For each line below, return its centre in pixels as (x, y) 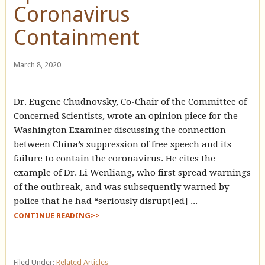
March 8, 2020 (37, 64)
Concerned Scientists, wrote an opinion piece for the (125, 116)
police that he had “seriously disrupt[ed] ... (105, 201)
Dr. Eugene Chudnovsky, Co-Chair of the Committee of (130, 101)
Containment (76, 37)
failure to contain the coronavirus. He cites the (114, 158)
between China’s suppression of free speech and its (122, 144)
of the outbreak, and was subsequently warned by (121, 187)
